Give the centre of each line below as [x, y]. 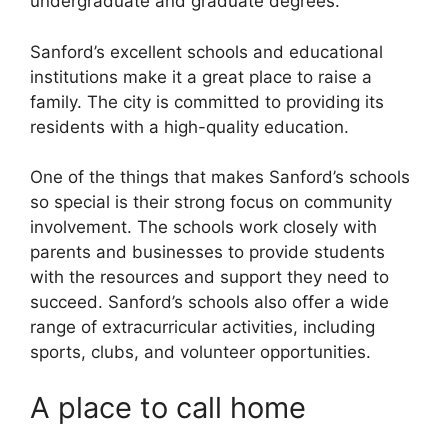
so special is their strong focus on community [211, 202]
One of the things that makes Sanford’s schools [220, 177]
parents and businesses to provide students [207, 252]
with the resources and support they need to [209, 277]
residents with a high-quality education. [189, 126]
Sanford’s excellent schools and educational [206, 51]
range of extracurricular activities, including [202, 327]
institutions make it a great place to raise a [201, 76]
